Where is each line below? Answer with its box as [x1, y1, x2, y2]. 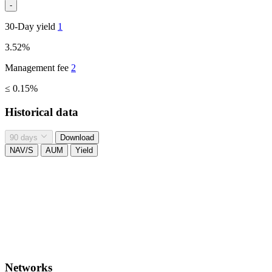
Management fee [5, 62, 71, 73]
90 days [10, 132, 38, 142]
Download [60, 132, 95, 142]
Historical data [5, 105, 78, 118]
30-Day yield [5, 21, 58, 32]
